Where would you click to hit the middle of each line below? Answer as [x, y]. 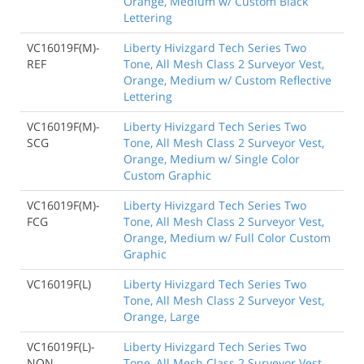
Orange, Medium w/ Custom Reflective [227, 80]
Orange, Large [162, 317]
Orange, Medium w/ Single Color [212, 159]
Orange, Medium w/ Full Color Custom [227, 238]
